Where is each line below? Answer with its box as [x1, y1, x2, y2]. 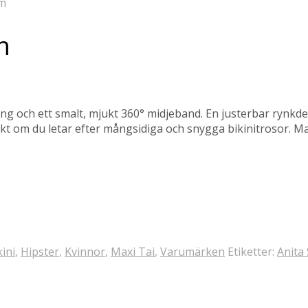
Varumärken [160, 244, 225, 259]
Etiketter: [228, 244, 277, 259]
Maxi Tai [111, 244, 155, 259]
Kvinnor [65, 244, 105, 259]
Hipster [21, 244, 59, 259]
